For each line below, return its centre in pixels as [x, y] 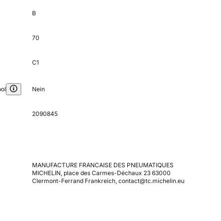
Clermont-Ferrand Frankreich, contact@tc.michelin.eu [108, 181]
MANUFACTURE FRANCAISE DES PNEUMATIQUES [103, 165]
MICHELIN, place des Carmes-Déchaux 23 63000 [101, 173]
